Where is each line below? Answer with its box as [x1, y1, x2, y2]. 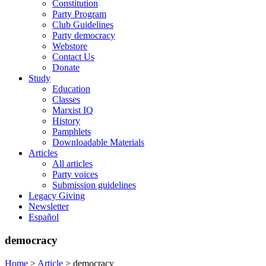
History [52, 116, 80, 126]
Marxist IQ [52, 105, 93, 116]
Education [52, 84, 90, 94]
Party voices [52, 169, 98, 180]
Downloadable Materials [52, 137, 144, 148]
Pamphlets [52, 126, 91, 137]
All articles [52, 159, 93, 169]
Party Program [52, 9, 106, 20]
